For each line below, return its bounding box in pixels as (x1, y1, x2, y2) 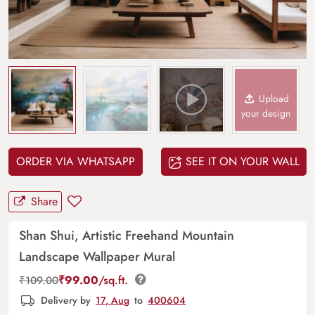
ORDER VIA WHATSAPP (16, 153, 135, 169)
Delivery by (38, 292, 94, 307)
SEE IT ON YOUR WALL (182, 153, 300, 169)
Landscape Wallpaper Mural (19, 247, 175, 266)
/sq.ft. (98, 271, 131, 288)
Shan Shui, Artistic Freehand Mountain (19, 226, 234, 245)
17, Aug (96, 292, 130, 307)
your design (241, 105, 290, 120)
